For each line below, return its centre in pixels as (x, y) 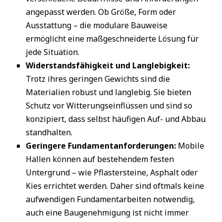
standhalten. (49, 132)
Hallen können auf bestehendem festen (100, 159)
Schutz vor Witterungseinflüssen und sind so (109, 106)
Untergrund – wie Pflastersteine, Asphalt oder (112, 172)
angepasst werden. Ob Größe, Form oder (101, 12)
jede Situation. (53, 52)
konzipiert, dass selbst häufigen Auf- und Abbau (116, 119)
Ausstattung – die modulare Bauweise (97, 25)
